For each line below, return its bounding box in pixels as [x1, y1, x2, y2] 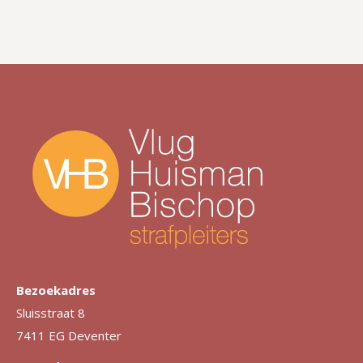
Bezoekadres [16, 282, 96, 298]
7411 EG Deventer [16, 327, 125, 344]
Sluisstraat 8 [16, 305, 85, 321]
